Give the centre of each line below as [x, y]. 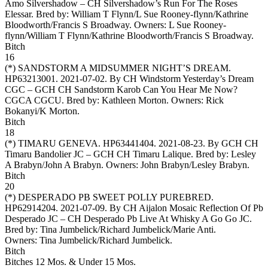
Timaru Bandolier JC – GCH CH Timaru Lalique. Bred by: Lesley [130, 154]
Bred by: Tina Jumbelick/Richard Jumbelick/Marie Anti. [110, 229]
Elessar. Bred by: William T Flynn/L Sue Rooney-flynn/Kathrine [127, 14]
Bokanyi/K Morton [41, 111]
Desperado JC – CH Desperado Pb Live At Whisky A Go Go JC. [128, 218]
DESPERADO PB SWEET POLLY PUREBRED [115, 197]
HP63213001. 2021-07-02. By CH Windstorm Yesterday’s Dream [129, 78]
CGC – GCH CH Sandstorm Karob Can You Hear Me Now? [121, 89]
